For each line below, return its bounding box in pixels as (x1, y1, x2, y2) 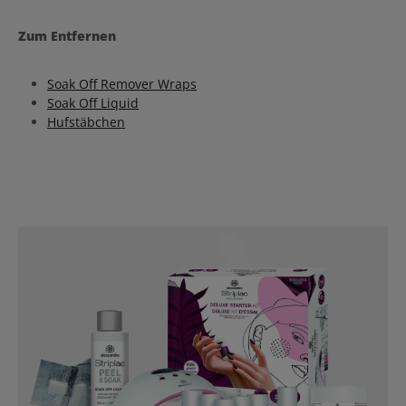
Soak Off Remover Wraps (47, 75, 197, 92)
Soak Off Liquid (47, 94, 139, 111)
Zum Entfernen (18, 27, 116, 44)
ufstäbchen (56, 113, 125, 130)
